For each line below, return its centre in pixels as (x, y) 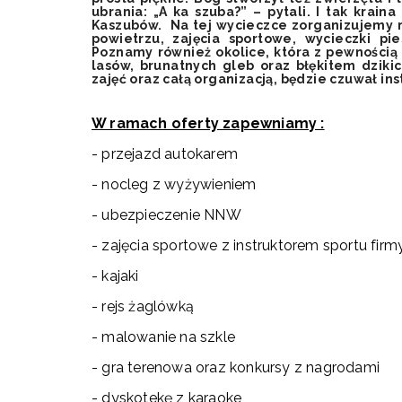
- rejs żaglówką (143, 306)
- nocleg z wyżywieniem (174, 184)
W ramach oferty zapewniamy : (208, 123)
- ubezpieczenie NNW (166, 215)
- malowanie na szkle (163, 337)
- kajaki (115, 276)
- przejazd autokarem (165, 154)
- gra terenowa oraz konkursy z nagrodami (236, 367)
